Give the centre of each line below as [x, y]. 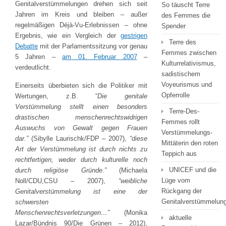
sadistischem [181, 74]
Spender [174, 26]
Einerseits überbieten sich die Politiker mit [81, 86]
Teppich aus [179, 154]
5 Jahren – [39, 57]
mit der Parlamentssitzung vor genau [93, 46]
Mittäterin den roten [190, 143]
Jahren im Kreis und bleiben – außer [81, 14]
